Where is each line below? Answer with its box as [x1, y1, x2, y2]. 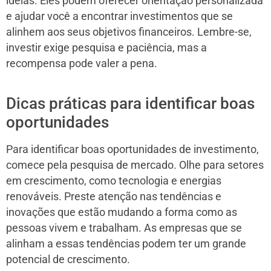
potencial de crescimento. [6, 253, 130, 266]
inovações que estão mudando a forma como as [6, 206, 237, 218]
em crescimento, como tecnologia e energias [6, 174, 221, 187]
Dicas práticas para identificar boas [6, 94, 255, 113]
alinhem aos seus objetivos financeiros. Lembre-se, [6, 25, 252, 38]
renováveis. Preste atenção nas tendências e [6, 190, 221, 203]
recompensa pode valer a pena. [6, 57, 157, 70]
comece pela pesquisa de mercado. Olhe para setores [6, 158, 264, 171]
